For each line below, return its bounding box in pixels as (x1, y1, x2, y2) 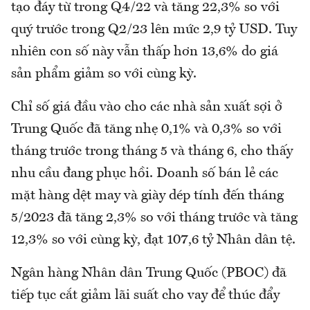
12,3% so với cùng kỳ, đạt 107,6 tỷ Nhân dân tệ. (11, 232, 295, 247)
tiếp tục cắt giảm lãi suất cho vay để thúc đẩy (11, 288, 280, 302)
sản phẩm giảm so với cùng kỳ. (11, 66, 197, 81)
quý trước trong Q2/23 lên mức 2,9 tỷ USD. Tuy (11, 22, 297, 37)
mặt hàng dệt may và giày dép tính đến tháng (11, 188, 284, 203)
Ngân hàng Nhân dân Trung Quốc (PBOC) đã (11, 266, 286, 280)
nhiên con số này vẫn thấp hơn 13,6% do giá (11, 44, 278, 59)
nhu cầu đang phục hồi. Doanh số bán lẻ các (11, 166, 278, 181)
